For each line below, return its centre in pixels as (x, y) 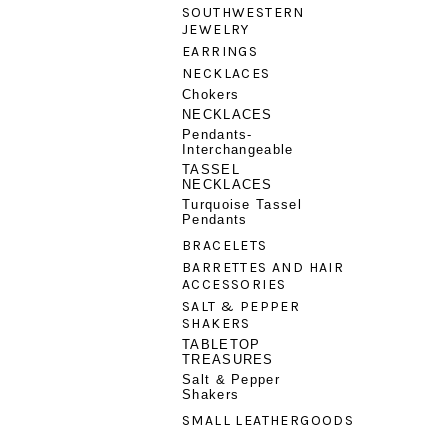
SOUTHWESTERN (243, 12)
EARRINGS (220, 51)
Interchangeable (238, 149)
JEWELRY (216, 29)
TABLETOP (221, 344)
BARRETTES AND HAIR (263, 267)
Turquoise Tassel (242, 204)
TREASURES (228, 359)
